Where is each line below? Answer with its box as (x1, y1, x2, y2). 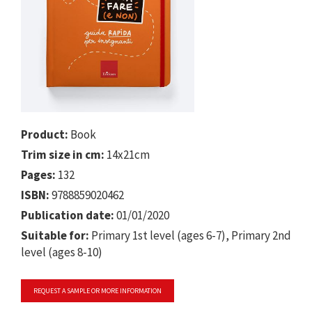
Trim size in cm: (21, 146, 104, 162)
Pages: (21, 166, 56, 182)
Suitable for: (21, 227, 89, 243)
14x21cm (104, 146, 150, 162)
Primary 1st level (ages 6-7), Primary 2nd (89, 227, 291, 243)
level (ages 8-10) (21, 244, 102, 260)
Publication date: (21, 207, 114, 223)
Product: (21, 126, 68, 142)
